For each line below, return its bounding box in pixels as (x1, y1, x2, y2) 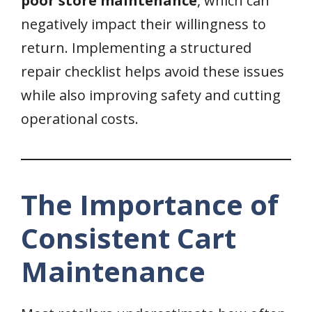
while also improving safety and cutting (21, 86, 281, 105)
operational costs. (21, 109, 139, 129)
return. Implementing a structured (21, 38, 251, 58)
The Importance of (21, 185, 279, 224)
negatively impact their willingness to (21, 15, 266, 34)
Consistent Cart (21, 219, 236, 258)
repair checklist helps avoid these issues (21, 62, 284, 81)
